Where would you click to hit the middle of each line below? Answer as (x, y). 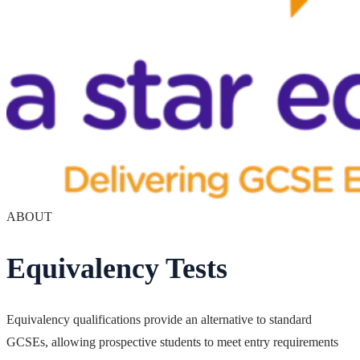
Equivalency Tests (117, 268)
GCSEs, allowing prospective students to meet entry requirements (172, 342)
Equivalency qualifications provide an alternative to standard (159, 319)
